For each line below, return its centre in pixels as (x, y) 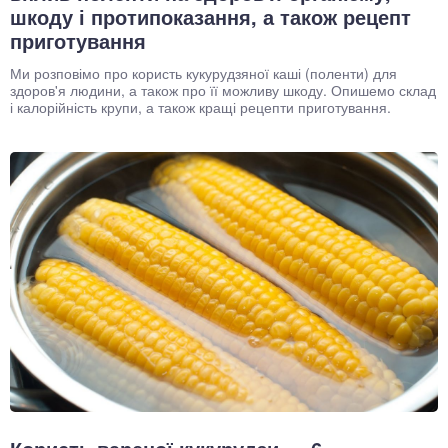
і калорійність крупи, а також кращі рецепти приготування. (200, 106)
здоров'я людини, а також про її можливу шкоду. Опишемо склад (223, 89)
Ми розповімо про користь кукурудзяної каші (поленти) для (203, 72)
